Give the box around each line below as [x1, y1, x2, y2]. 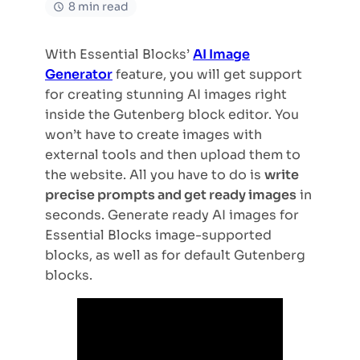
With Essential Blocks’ [45, 46, 193, 63]
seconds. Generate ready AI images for [45, 207, 299, 223]
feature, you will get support [112, 66, 302, 83]
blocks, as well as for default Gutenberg [45, 247, 305, 264]
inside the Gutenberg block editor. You [45, 106, 299, 123]
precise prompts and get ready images [45, 186, 297, 203]
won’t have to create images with [45, 126, 262, 143]
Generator [45, 66, 112, 83]
